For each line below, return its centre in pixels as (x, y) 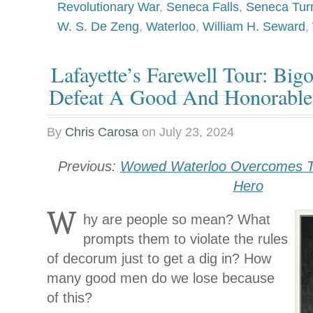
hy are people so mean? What (177, 219)
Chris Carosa (102, 132)
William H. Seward (254, 26)
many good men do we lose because (161, 278)
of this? (70, 297)
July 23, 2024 (197, 132)
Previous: (89, 166)
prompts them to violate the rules (185, 239)
